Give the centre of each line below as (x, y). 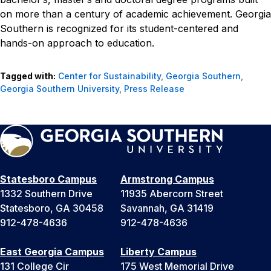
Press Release (154, 88)
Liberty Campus (158, 251)
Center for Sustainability (109, 76)
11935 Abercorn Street (172, 193)
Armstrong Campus (167, 179)
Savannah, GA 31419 (167, 208)
